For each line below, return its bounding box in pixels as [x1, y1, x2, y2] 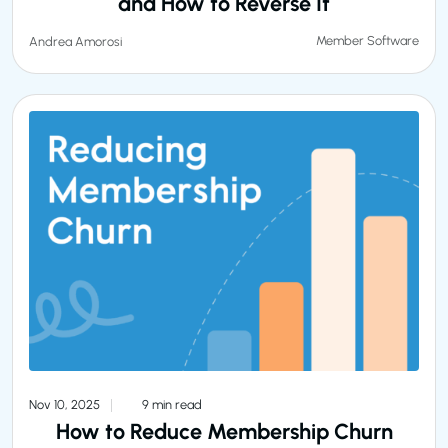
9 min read [139, 396, 202, 412]
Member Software [316, 33, 419, 49]
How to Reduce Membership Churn [55, 417, 393, 444]
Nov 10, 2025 [29, 396, 103, 412]
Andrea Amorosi [29, 33, 122, 49]
